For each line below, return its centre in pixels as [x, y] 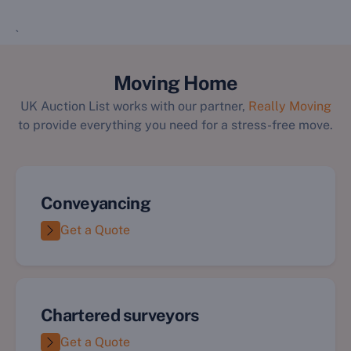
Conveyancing [96, 203]
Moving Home [175, 83]
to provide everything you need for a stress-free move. [175, 125]
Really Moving [289, 106]
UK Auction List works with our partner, [134, 106]
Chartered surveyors [120, 315]
